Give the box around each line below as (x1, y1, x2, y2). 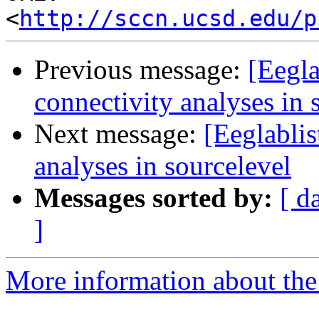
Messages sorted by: (34, 182, 273, 214)
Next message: (34, 118, 204, 150)
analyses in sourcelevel (34, 150, 291, 182)
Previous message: (34, 54, 248, 85)
